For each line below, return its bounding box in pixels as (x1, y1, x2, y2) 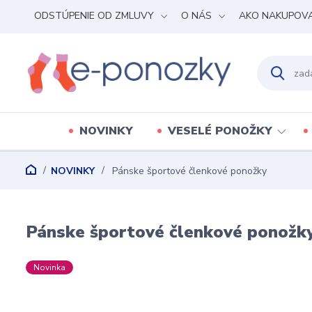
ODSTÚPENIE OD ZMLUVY (34, 9, 154, 22)
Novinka (33, 262, 65, 274)
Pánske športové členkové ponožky (109, 164, 267, 178)
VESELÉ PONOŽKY (168, 123, 272, 139)
